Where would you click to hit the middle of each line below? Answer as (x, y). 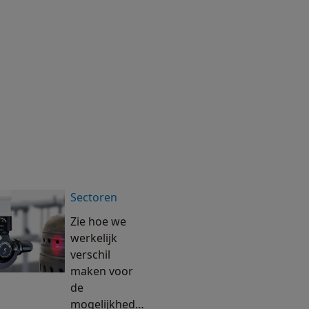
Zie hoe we (98, 221)
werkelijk (94, 238)
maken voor (102, 271)
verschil (90, 255)
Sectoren (94, 197)
